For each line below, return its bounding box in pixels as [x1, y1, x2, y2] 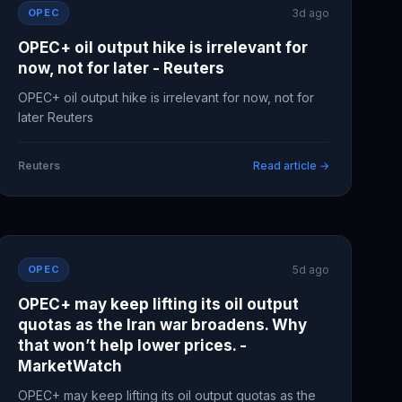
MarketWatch [17, 357, 122, 375]
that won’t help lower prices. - [17, 336, 247, 354]
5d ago [292, 263, 329, 276]
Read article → [252, 159, 329, 172]
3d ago [291, 6, 329, 20]
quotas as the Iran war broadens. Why [17, 316, 307, 334]
